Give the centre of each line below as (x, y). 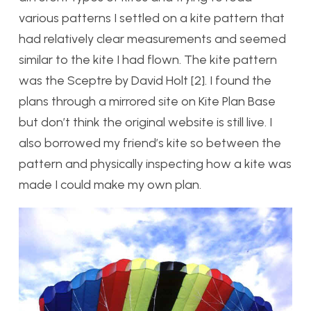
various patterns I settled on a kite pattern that (152, 18)
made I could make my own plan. (110, 184)
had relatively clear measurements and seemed (152, 39)
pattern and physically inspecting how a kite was (155, 163)
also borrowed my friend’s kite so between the (150, 143)
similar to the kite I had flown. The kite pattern (148, 59)
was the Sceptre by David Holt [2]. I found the (145, 80)
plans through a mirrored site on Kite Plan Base (147, 101)
